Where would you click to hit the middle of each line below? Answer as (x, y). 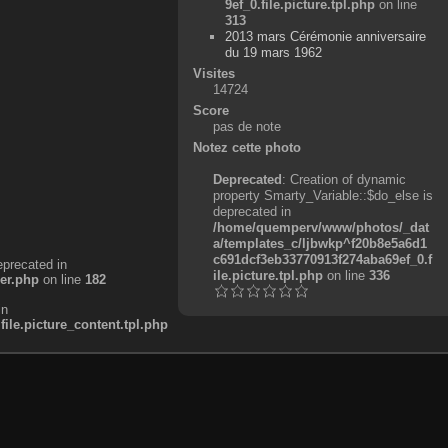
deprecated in (251, 211)
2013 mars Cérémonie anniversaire (326, 36)
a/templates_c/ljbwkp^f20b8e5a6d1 (319, 243)
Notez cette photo (246, 147)
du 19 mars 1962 (274, 52)
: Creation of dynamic (343, 179)
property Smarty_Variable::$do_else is (322, 195)
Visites (213, 73)
